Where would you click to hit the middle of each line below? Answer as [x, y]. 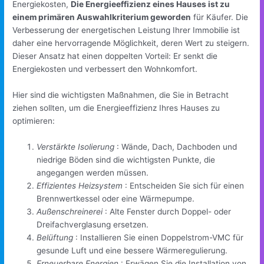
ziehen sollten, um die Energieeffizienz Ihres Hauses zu [116, 108]
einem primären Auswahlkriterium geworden [102, 17]
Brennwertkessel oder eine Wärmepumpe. [116, 198]
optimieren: [34, 121]
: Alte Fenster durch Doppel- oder [167, 211]
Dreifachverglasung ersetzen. [93, 224]
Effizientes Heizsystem [80, 185]
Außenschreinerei [70, 211]
